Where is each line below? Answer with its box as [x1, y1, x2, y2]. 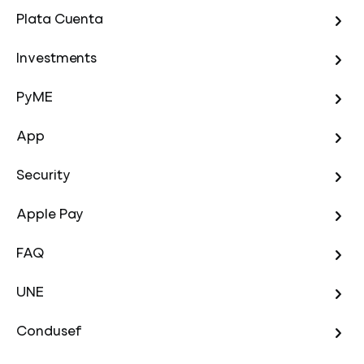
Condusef [16, 326, 82, 340]
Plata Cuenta [16, 14, 104, 28]
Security [16, 170, 71, 184]
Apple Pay [16, 209, 84, 223]
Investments [16, 53, 97, 67]
